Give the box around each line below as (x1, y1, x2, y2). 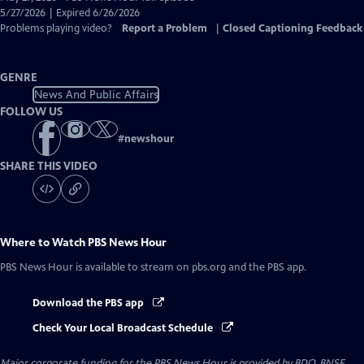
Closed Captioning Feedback (223, 22, 362, 35)
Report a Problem (122, 22, 207, 35)
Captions (93, 21, 135, 34)
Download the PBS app (32, 297, 146, 310)
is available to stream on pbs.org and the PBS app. (73, 261, 306, 275)
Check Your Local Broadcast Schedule (32, 321, 215, 335)
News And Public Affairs (33, 87, 158, 102)
